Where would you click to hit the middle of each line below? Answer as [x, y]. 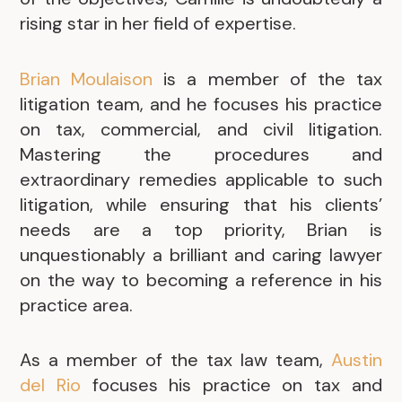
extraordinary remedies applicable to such [201, 179]
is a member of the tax [267, 79]
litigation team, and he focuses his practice [201, 104]
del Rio [51, 385]
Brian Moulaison [87, 79]
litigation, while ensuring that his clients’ [201, 204]
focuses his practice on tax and [232, 385]
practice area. [77, 305]
